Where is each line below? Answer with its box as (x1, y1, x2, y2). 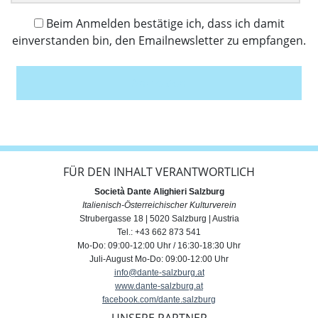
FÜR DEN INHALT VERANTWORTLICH (63, 163, 255, 180)
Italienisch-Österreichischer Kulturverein (82, 199, 236, 210)
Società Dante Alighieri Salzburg (94, 186, 224, 197)
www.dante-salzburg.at (115, 280, 203, 291)
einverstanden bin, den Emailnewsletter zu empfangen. (12, 32, 306, 48)
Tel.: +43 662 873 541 (117, 226, 201, 237)
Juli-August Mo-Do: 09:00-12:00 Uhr (89, 253, 229, 264)
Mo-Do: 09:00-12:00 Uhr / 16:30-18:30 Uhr (77, 240, 241, 251)
